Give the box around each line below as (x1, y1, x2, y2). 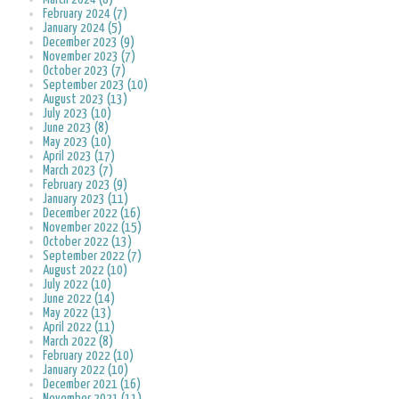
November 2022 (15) (43, 221, 142, 235)
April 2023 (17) (43, 150, 115, 164)
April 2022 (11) (43, 321, 115, 335)
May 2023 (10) (43, 135, 111, 150)
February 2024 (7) (43, 7, 127, 21)
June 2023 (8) (43, 121, 109, 135)
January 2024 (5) (43, 21, 122, 36)
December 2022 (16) (43, 207, 141, 221)
